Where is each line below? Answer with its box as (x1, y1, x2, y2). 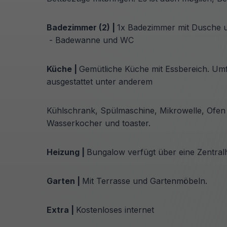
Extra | (47, 204, 76, 215)
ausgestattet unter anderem (47, 76, 158, 87)
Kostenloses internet (76, 204, 162, 215)
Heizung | (47, 146, 87, 157)
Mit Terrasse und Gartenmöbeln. (82, 175, 210, 186)
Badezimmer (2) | (47, 22, 117, 32)
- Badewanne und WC (47, 34, 134, 45)
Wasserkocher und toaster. (47, 118, 150, 128)
